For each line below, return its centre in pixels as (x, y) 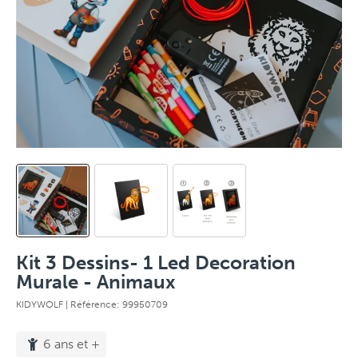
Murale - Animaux (96, 282)
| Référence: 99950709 (117, 304)
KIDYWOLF (41, 304)
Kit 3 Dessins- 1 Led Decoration (156, 263)
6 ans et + (72, 344)
